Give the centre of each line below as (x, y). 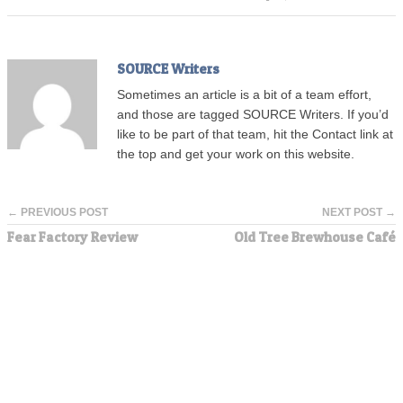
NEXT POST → (359, 212)
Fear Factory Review (72, 237)
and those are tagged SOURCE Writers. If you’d (253, 114)
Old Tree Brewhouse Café (315, 237)
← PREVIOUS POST (58, 212)
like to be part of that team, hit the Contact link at (255, 134)
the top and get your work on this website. (236, 154)
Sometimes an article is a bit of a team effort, (244, 94)
